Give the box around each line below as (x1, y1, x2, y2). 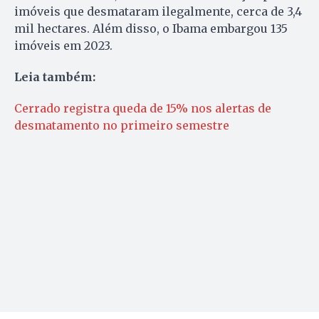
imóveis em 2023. (14, 38, 113, 53)
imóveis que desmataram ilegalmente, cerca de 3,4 (14, 4, 302, 19)
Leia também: (14, 69, 95, 84)
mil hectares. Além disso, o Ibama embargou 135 (14, 21, 288, 36)
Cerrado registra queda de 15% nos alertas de (14, 100, 271, 115)
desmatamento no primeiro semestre (14, 117, 229, 132)
